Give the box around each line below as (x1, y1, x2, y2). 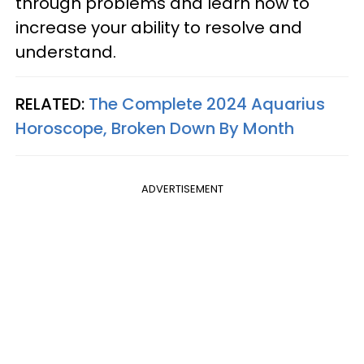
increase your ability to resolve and (15, 15, 302, 39)
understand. (15, 40, 116, 63)
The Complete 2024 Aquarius (89, 92, 325, 115)
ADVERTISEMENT (141, 180, 223, 197)
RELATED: (15, 92, 89, 115)
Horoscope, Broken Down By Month (15, 116, 294, 140)
